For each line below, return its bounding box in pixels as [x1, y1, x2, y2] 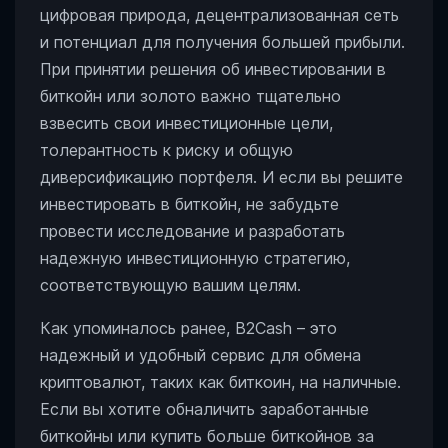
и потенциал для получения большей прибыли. [40, 32, 405, 52]
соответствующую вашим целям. [40, 275, 301, 295]
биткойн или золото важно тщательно [40, 86, 341, 106]
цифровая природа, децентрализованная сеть [40, 5, 399, 25]
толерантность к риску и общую [40, 140, 293, 160]
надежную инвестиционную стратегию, [40, 248, 350, 268]
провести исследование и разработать [40, 221, 345, 241]
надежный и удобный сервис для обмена [40, 345, 361, 365]
